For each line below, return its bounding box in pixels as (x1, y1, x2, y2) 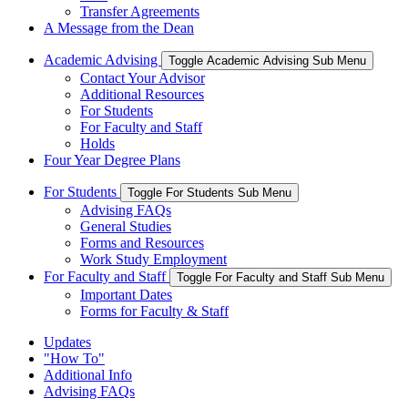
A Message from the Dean (44, 19, 194, 36)
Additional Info (44, 366, 132, 382)
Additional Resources (80, 86, 204, 102)
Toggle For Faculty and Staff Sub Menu (177, 270, 384, 284)
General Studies (80, 218, 171, 234)
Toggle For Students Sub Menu (127, 185, 291, 199)
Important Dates (80, 286, 172, 302)
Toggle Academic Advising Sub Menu (168, 53, 366, 67)
